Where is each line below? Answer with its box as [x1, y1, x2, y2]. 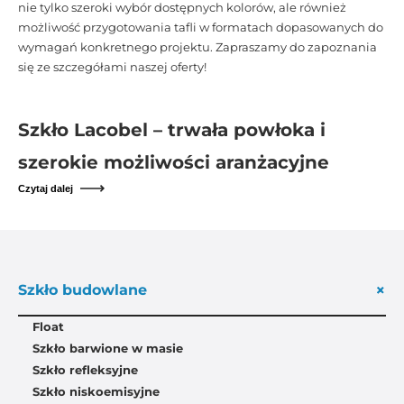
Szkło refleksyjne [32, 363, 138, 377]
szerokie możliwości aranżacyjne [18, 151, 329, 173]
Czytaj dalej [18, 182, 73, 194]
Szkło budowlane [18, 280, 147, 298]
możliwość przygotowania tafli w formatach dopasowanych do [18, 20, 383, 34]
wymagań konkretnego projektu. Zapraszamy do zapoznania [18, 40, 377, 54]
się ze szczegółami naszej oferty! [18, 60, 209, 74]
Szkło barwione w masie [32, 341, 183, 355]
